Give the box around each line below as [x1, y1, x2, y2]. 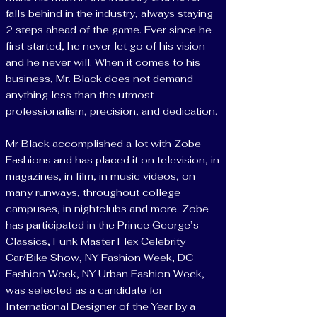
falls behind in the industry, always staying [6, 7, 213, 20]
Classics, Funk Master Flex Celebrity [6, 235, 185, 248]
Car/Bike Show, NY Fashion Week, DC [6, 251, 193, 264]
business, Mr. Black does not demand [6, 72, 193, 85]
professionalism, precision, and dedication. [6, 105, 220, 117]
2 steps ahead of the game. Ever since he [6, 23, 212, 36]
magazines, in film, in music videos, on [6, 170, 195, 183]
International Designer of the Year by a [6, 300, 195, 313]
